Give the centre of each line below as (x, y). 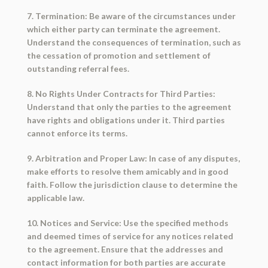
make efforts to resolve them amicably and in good (127, 172)
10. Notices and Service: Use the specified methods (127, 223)
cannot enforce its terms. (77, 133)
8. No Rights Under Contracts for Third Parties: (121, 94)
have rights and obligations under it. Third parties (126, 120)
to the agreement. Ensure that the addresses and (125, 249)
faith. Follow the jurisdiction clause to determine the (132, 185)
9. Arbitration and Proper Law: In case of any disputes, (133, 159)
